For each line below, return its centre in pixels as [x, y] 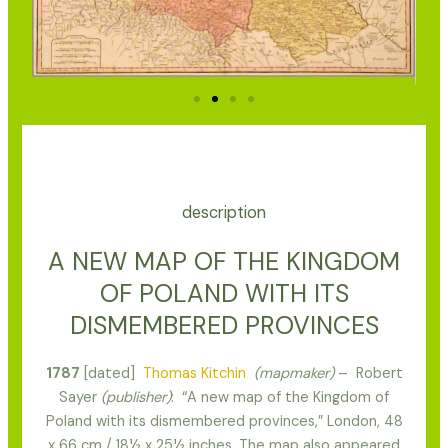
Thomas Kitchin [192, 374]
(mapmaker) [293, 374]
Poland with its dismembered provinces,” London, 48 [224, 422]
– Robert [368, 374]
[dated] [109, 374]
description [224, 213]
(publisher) [134, 398]
